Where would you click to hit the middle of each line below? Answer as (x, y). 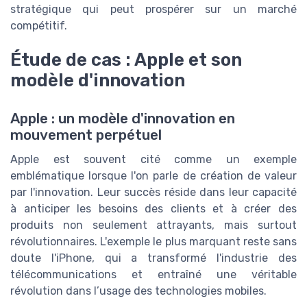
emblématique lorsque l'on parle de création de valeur (153, 176)
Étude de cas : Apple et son (126, 60)
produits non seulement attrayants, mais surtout (153, 225)
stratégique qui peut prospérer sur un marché (153, 9)
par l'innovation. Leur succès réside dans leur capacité (153, 193)
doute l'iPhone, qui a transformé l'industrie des (153, 258)
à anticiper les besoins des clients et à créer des (153, 209)
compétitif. (39, 25)
